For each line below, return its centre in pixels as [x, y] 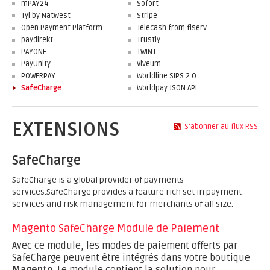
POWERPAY [38, 76]
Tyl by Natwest [46, 16]
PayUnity [36, 64]
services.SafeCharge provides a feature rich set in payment [127, 192]
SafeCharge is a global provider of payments [98, 180]
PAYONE [34, 52]
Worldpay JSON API [167, 88]
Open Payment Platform [62, 28]
